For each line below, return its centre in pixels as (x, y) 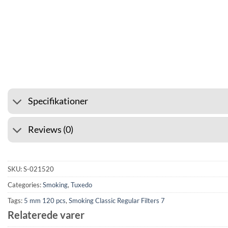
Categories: (25, 184)
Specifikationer (58, 101)
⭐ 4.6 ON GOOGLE (100, 65)
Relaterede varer (46, 215)
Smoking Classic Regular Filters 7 (117, 200)
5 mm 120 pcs (45, 200)
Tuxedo (81, 184)
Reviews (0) (51, 130)
